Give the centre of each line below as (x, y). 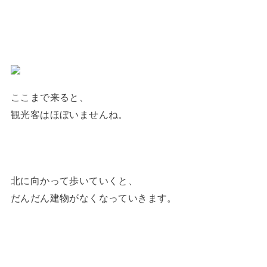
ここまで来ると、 (50, 97)
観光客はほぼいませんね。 (69, 115)
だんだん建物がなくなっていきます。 (94, 198)
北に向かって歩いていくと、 (74, 181)
